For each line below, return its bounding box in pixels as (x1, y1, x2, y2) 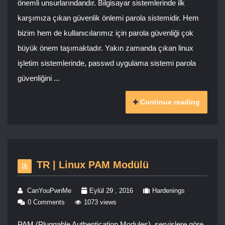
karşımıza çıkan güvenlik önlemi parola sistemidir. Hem (18, 14, 199, 23)
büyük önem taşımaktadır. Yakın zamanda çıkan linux (18, 44, 193, 53)
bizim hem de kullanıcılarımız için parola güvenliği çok (18, 29, 193, 38)
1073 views (84, 198, 117, 206)
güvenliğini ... (18, 74, 60, 83)
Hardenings (152, 187, 185, 195)
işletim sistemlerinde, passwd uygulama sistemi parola (18, 59, 196, 68)
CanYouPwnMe (27, 187, 71, 195)
